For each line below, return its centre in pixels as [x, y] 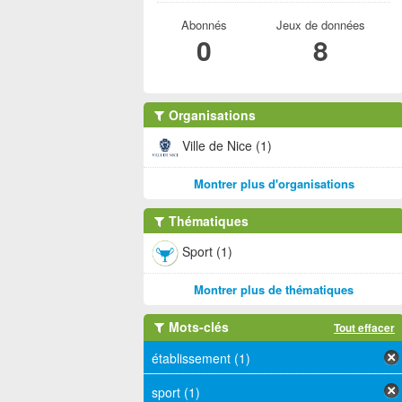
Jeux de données [320, 25]
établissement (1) [201, 358]
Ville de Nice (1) [227, 145]
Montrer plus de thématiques [274, 289]
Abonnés [204, 25]
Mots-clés [197, 327]
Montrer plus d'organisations [274, 184]
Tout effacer [364, 328]
